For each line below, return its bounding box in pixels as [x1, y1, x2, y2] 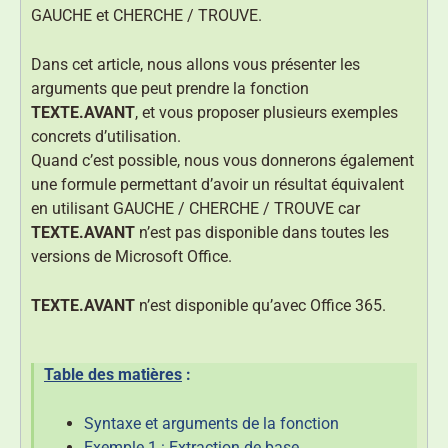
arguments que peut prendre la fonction [31, 79, 309, 99]
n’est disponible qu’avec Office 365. [135, 296, 386, 316]
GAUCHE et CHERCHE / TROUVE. [31, 6, 262, 26]
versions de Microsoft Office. [31, 247, 232, 267]
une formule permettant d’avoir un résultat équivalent [31, 175, 404, 195]
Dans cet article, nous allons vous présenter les [31, 55, 360, 75]
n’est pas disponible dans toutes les [135, 223, 389, 243]
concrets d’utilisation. [31, 127, 181, 147]
